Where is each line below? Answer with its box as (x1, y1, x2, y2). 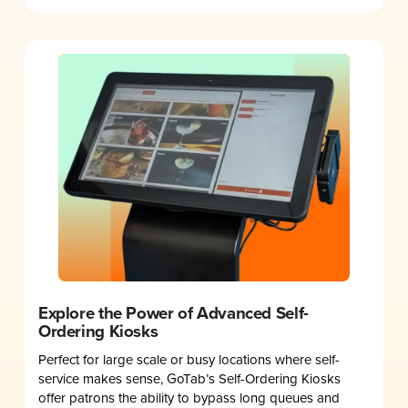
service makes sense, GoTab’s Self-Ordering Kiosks (37, 369, 341, 389)
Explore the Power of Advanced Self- (37, 301, 309, 326)
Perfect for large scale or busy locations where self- (37, 350, 340, 370)
